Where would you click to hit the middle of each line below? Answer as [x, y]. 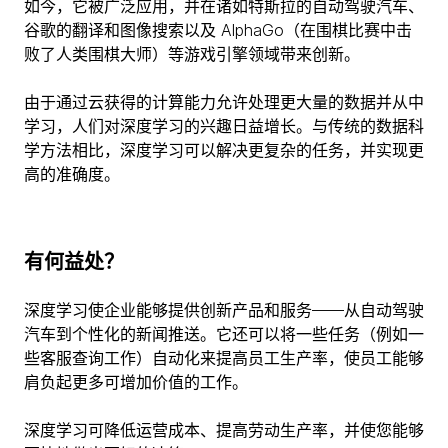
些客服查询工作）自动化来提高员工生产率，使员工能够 [224, 358]
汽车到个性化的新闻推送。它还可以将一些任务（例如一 [224, 334]
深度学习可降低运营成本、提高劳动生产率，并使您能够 [224, 430]
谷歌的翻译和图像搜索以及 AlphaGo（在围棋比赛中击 [218, 30]
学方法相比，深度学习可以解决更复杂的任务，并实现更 [224, 150]
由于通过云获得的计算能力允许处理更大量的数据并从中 [224, 102]
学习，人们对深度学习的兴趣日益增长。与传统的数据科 [224, 126]
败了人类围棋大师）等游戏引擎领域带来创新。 [192, 54]
